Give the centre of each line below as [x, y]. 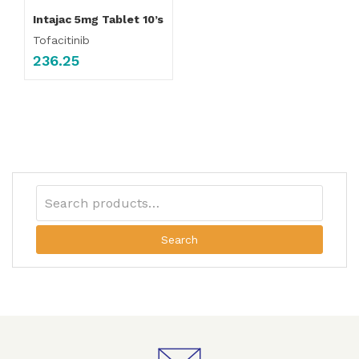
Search [179, 239]
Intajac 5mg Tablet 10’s [98, 19]
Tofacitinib [61, 40]
